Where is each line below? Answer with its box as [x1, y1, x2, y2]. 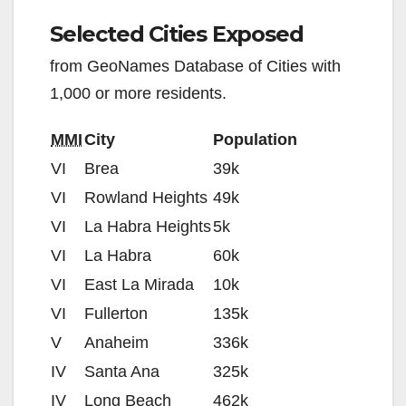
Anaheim [84, 333, 149, 353]
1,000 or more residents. [50, 84, 227, 103]
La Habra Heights [84, 217, 211, 237]
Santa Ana [84, 362, 159, 382]
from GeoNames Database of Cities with [50, 57, 341, 76]
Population [213, 130, 297, 150]
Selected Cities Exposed [50, 21, 304, 48]
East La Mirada [84, 275, 194, 295]
